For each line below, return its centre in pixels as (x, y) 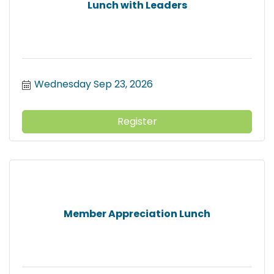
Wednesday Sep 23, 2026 (94, 84)
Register (137, 122)
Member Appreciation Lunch (137, 213)
